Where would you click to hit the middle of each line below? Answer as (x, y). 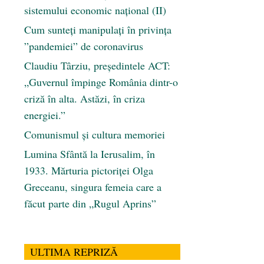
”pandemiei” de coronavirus (84, 46)
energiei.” (45, 115)
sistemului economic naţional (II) (95, 10)
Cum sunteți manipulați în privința (98, 30)
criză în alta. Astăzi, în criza (85, 99)
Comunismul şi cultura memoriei (95, 135)
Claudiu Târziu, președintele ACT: (97, 66)
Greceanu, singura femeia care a (93, 187)
